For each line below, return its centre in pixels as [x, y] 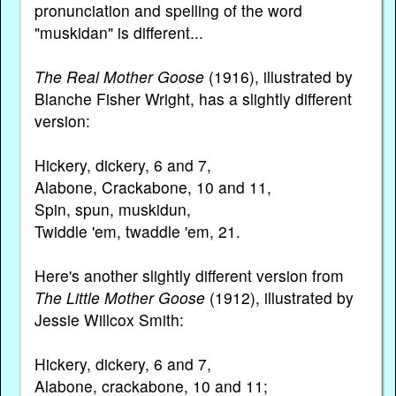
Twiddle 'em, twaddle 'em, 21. [137, 232]
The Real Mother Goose [119, 77]
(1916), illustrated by [278, 77]
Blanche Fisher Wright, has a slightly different [193, 99]
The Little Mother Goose [119, 298]
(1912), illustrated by [279, 298]
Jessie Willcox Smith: [109, 320]
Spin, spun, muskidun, [112, 209]
